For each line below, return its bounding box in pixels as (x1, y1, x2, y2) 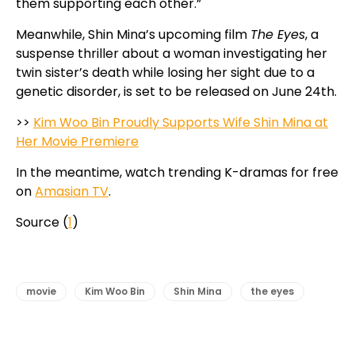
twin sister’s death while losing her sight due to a (16, 63, 315, 82)
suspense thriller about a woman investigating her (16, 44, 327, 63)
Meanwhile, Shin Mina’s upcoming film (16, 25, 250, 44)
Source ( (16, 213, 68, 232)
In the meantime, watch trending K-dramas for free (16, 163, 338, 182)
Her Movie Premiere (16, 132, 139, 151)
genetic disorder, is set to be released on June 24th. (16, 82, 337, 101)
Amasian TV (35, 182, 109, 201)
